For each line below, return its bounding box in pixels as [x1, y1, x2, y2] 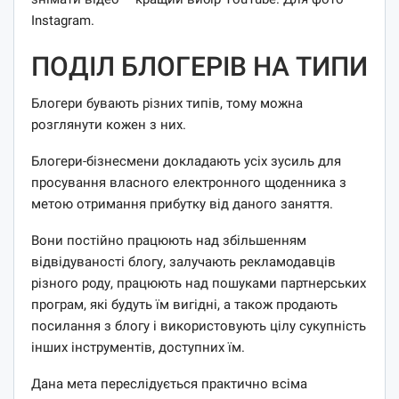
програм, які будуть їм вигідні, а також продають [31, 296, 338, 313]
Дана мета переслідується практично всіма [31, 375, 307, 392]
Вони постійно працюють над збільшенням [31, 232, 306, 248]
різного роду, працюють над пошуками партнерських [31, 274, 366, 291]
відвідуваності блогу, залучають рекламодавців [31, 253, 336, 270]
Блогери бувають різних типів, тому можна [31, 94, 303, 111]
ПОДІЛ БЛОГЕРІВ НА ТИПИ [31, 50, 368, 82]
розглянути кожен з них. [31, 116, 186, 133]
